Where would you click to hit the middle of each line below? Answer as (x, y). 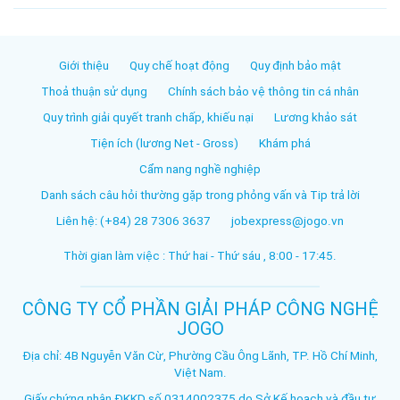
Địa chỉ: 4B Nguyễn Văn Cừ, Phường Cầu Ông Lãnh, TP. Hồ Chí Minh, (200, 355)
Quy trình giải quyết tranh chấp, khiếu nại (148, 118)
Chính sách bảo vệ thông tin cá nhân (263, 92)
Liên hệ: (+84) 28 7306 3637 (133, 221)
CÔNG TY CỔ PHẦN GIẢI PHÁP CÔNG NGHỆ (200, 308)
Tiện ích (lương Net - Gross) (164, 144)
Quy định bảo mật (296, 66)
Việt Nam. (200, 372)
